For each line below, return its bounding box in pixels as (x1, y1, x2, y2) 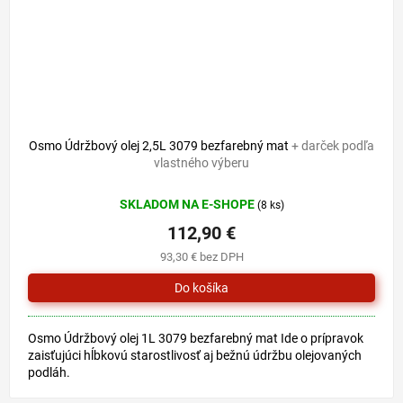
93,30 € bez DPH (159, 250, 244, 264)
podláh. (28, 365, 70, 381)
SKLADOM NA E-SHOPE (119, 197, 257, 212)
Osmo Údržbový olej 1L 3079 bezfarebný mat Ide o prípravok (28, 331, 363, 346)
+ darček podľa (291, 139, 374, 154)
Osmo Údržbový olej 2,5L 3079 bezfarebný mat (29, 139, 291, 154)
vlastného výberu (154, 156, 249, 171)
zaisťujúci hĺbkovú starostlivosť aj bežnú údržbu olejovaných (28, 348, 362, 363)
